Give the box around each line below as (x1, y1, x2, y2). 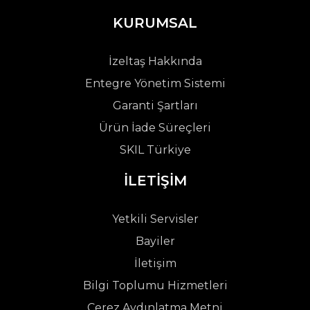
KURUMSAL (113, 14, 197, 31)
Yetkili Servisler (111, 212, 199, 226)
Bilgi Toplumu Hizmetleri (82, 278, 228, 292)
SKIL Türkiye (119, 143, 191, 156)
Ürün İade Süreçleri (99, 120, 211, 134)
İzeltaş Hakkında (108, 54, 202, 68)
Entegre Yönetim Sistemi (84, 76, 226, 90)
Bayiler (135, 234, 175, 248)
